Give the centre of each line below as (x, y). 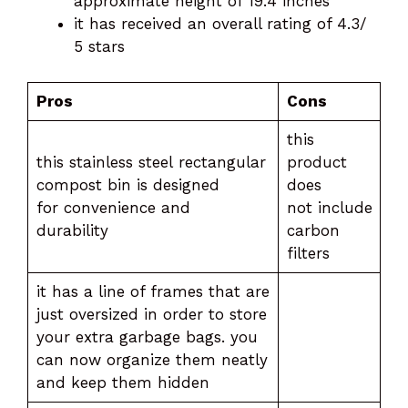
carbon (313, 230)
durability (75, 230)
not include (329, 207)
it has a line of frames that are (153, 291)
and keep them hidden (122, 382)
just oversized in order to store (151, 314)
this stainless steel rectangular (151, 162)
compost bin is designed (127, 184)
